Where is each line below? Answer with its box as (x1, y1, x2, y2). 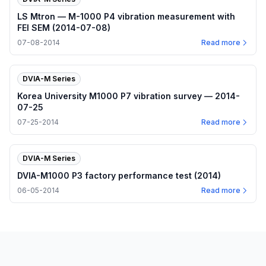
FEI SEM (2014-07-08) (17, 22, 110, 33)
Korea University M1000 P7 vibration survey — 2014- (17, 90, 240, 101)
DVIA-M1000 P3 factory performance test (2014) (17, 170, 221, 180)
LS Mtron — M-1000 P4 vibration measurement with (17, 11, 235, 21)
